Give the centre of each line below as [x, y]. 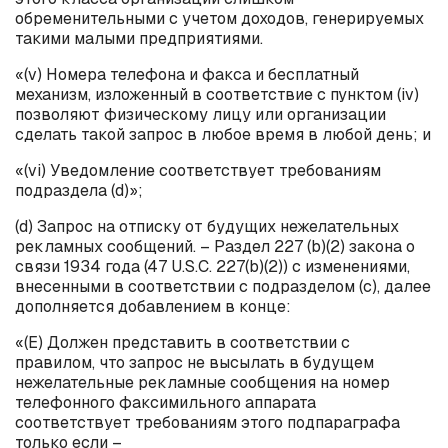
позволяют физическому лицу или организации [200, 114]
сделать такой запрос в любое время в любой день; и [223, 134]
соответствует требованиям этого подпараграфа [207, 422]
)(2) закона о [368, 246]
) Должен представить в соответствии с [194, 342]
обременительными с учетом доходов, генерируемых [219, 18]
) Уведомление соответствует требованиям [211, 170]
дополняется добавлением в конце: [153, 306]
